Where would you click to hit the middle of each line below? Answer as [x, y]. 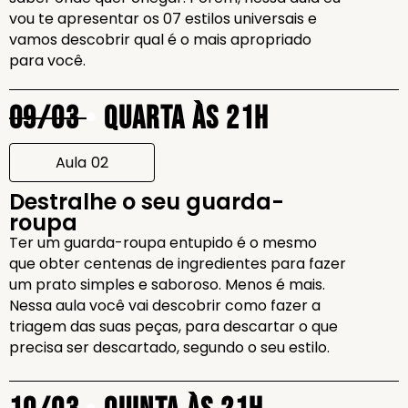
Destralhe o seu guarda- [147, 202]
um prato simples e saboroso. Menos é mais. [167, 285]
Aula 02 [82, 163]
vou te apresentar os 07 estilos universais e [163, 19]
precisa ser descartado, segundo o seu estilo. [169, 347]
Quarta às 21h [183, 119]
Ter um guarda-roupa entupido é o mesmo [163, 243]
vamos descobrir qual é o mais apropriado [160, 40]
